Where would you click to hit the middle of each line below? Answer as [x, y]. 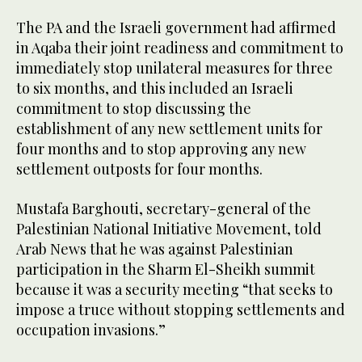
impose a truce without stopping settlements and [181, 310]
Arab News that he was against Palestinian [155, 249]
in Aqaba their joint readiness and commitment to [180, 48]
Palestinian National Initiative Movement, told [169, 229]
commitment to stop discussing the [134, 109]
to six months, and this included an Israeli [155, 88]
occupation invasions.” [91, 330]
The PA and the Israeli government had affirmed [176, 28]
